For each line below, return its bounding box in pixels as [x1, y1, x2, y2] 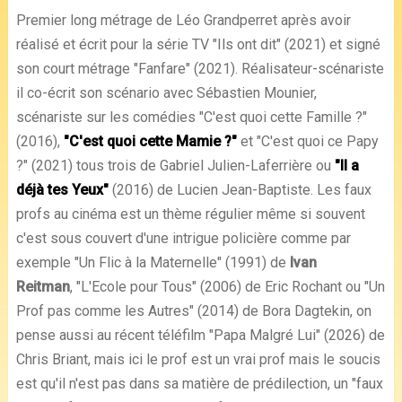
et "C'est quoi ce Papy [236, 132, 379, 150]
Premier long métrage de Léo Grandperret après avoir [15, 11, 351, 29]
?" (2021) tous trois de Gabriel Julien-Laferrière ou [15, 156, 331, 174]
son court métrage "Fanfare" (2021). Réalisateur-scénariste [15, 59, 384, 77]
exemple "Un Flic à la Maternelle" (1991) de [15, 253, 290, 271]
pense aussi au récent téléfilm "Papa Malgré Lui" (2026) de [15, 326, 385, 344]
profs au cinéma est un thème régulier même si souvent [15, 205, 365, 223]
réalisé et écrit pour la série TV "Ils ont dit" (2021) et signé [15, 35, 380, 53]
